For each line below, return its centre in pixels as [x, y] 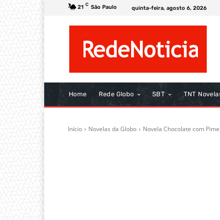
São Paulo [104, 7]
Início [75, 129]
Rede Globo [116, 94]
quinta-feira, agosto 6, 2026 [169, 8]
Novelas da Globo [112, 129]
